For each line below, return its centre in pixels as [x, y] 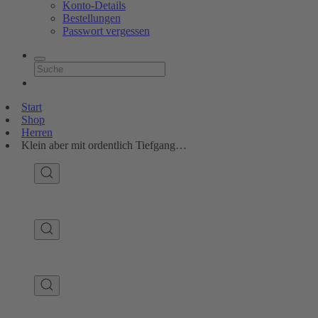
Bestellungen [92, 18]
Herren [37, 132]
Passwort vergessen [106, 31]
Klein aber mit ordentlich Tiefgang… [104, 145]
